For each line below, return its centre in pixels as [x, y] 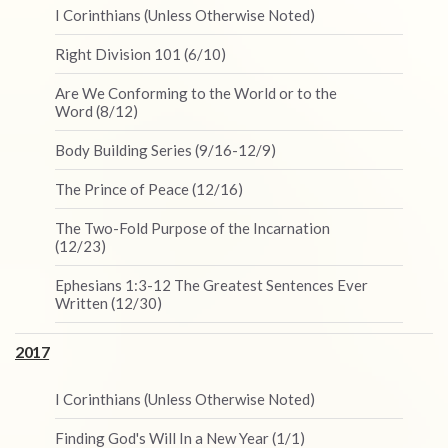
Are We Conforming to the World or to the [196, 93]
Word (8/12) [96, 111]
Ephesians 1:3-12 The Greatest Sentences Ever [211, 285]
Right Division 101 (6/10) [140, 54]
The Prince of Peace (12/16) [149, 189]
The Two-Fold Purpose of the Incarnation [192, 228]
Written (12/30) [108, 303]
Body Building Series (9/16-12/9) [165, 150]
